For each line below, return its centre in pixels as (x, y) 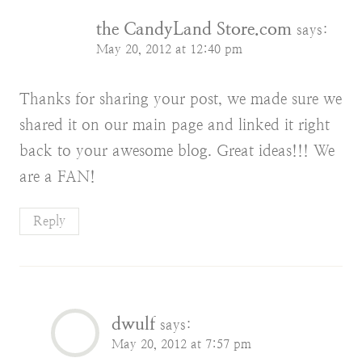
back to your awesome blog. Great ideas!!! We (177, 150)
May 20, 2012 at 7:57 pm (181, 345)
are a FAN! (57, 176)
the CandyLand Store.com (194, 29)
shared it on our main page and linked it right (175, 124)
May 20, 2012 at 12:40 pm (169, 50)
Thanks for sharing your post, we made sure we (181, 99)
